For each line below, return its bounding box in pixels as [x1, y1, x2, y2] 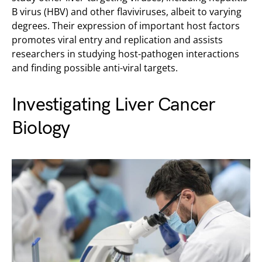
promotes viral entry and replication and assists [12, 33, 223, 47]
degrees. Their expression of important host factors [12, 19, 240, 33]
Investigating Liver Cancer [12, 94, 216, 117]
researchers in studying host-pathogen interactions [12, 47, 239, 61]
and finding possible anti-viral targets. [12, 61, 178, 75]
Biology [12, 117, 70, 140]
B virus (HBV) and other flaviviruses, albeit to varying [12, 5, 242, 19]
